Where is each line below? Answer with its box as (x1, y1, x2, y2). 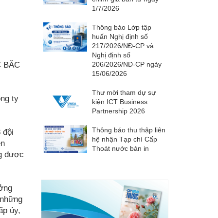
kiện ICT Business (91, 98, 147, 106)
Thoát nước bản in (91, 145, 149, 152)
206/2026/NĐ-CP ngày (91, 60, 162, 68)
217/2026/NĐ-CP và (91, 42, 154, 50)
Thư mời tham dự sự (91, 89, 156, 96)
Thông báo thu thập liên (91, 126, 165, 134)
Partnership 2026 (91, 107, 145, 115)
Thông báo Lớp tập (91, 23, 151, 31)
